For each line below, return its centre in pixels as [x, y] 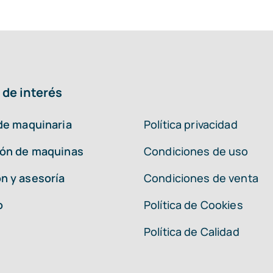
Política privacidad [191, 125]
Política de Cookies [193, 205]
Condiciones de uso [196, 151]
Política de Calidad [192, 232]
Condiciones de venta [201, 178]
